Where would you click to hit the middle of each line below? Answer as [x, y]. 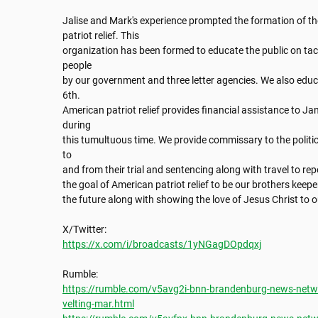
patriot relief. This [101, 36]
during [77, 125]
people [77, 66]
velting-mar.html [98, 304]
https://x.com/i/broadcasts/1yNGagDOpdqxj [162, 245]
